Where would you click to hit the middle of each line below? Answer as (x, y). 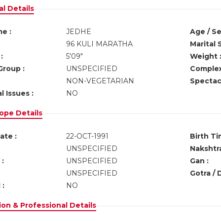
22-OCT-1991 (87, 136)
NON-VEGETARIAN (100, 81)
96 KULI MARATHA (99, 44)
